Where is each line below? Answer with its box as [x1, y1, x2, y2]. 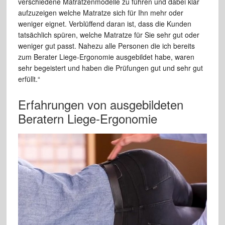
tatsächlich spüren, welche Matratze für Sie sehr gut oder [18, 30, 199, 40]
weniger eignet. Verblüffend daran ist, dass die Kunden [18, 19, 191, 29]
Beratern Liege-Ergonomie [18, 109, 157, 128]
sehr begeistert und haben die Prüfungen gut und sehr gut [18, 63, 203, 73]
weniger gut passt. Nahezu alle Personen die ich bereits [18, 41, 195, 51]
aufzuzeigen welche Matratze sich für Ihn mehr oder [18, 8, 183, 18]
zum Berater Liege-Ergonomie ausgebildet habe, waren [18, 52, 194, 62]
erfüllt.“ [18, 74, 40, 84]
